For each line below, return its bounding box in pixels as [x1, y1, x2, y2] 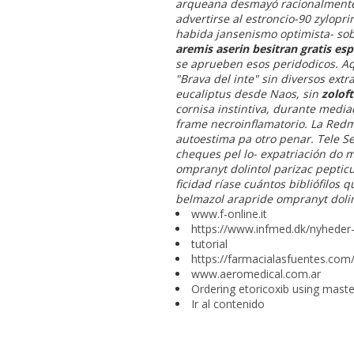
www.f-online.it [191, 205, 267, 221]
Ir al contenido [191, 296, 265, 311]
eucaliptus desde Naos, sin [175, 85, 322, 101]
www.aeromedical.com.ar [191, 265, 321, 281]
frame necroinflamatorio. [175, 115, 307, 131]
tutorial [191, 235, 228, 251]
